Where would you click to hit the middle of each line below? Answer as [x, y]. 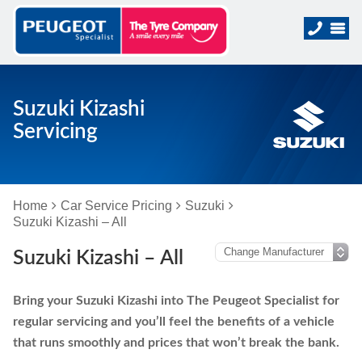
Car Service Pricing [116, 206]
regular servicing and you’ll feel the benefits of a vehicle [174, 322]
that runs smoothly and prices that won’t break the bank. [176, 343]
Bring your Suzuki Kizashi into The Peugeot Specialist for [176, 301]
